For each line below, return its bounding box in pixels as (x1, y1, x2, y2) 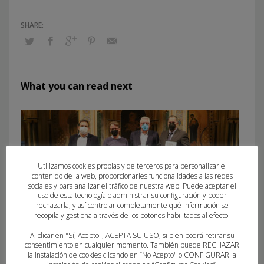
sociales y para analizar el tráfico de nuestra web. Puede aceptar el (28, 180, 236, 191)
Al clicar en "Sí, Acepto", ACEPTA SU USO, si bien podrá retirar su (29, 230, 235, 240)
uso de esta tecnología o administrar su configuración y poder (37, 190, 227, 201)
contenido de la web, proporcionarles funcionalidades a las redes (31, 170, 233, 181)
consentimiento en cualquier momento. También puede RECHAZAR (25, 240, 239, 250)
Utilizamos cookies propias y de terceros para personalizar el (37, 161, 227, 171)
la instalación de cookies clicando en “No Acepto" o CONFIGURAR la (28, 250, 236, 260)
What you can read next (21, 79, 133, 93)
